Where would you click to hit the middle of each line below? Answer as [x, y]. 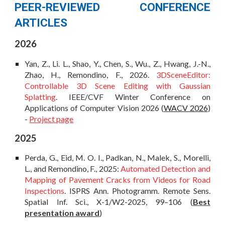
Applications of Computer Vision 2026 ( [94, 107]
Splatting [40, 96]
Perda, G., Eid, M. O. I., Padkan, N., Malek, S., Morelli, [118, 158]
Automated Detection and [165, 169]
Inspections [45, 191]
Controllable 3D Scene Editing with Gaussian [118, 85]
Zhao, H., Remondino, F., [77, 74]
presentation [49, 213]
